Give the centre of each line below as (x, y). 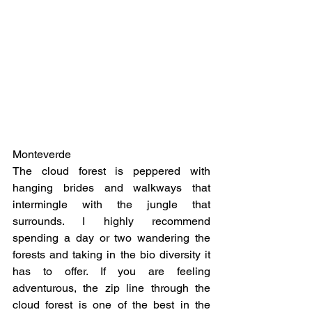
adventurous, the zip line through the (111, 288)
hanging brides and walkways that (111, 187)
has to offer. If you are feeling (111, 271)
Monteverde (42, 154)
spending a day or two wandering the (111, 237)
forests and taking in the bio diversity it (111, 254)
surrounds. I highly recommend (111, 221)
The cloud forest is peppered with (111, 171)
